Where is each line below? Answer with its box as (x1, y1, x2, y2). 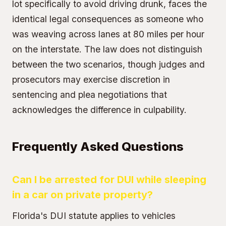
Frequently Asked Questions (12, 139, 184, 154)
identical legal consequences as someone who (12, 14, 203, 24)
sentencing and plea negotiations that (12, 89, 167, 100)
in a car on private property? (12, 189, 153, 201)
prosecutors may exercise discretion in (12, 74, 170, 85)
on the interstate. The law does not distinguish (12, 44, 202, 54)
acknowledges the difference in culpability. (12, 104, 187, 115)
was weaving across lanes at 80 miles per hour (12, 29, 204, 39)
